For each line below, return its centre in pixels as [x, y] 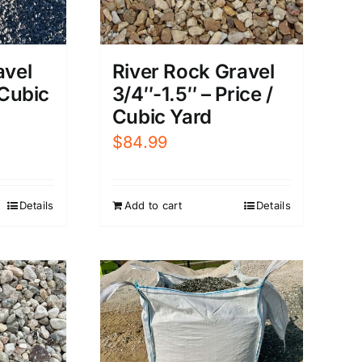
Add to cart [153, 206]
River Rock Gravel [193, 72]
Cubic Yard [162, 117]
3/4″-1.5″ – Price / [192, 95]
